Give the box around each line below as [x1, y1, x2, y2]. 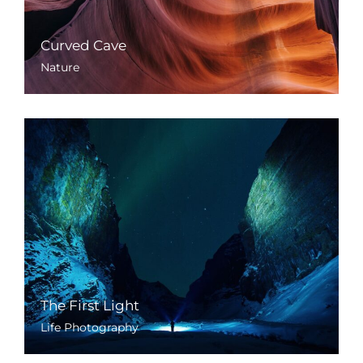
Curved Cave [41, 36, 126, 53]
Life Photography [41, 319, 139, 335]
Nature [41, 59, 79, 75]
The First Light [41, 297, 139, 314]
